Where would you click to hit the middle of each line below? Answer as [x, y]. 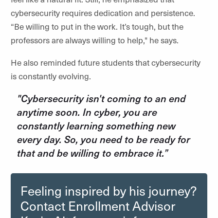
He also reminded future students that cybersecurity [106, 62]
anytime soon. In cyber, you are [87, 112]
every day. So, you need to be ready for [104, 139]
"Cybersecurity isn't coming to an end [101, 98]
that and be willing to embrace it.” [92, 153]
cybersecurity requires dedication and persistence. [103, 13]
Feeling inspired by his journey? [108, 191]
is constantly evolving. [52, 76]
